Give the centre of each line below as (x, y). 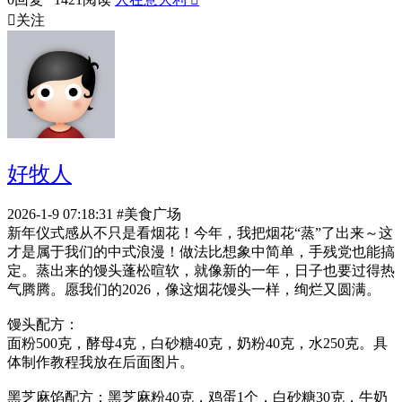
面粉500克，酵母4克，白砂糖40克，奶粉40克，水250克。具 (197, 344)
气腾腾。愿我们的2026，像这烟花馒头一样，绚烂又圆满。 (194, 290)
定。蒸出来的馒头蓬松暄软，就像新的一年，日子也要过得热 (201, 271)
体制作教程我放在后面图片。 (100, 363)
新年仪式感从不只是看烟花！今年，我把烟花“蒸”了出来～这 (200, 233)
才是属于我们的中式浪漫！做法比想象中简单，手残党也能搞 (201, 252)
